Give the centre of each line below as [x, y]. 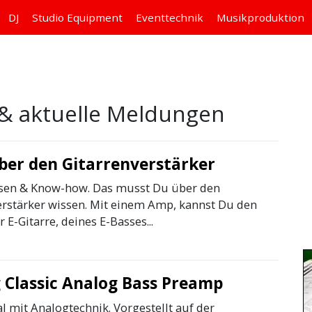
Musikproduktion [260, 17]
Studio [49, 17]
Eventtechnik [169, 17]
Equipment [94, 17]
